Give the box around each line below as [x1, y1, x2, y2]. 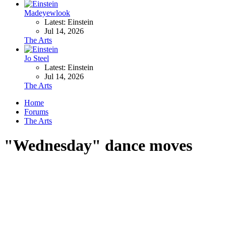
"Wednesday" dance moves [4, 136, 192, 155]
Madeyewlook [24, 8, 70, 17]
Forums [24, 107, 48, 116]
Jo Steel [24, 53, 49, 63]
